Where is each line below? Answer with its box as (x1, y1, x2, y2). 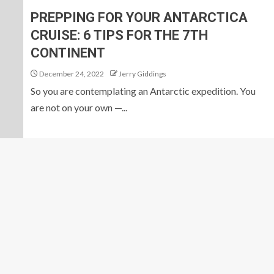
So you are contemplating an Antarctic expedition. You (31, 84, 256, 97)
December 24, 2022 (38, 68, 104, 78)
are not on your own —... (31, 101, 127, 113)
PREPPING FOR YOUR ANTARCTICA (31, 9, 248, 25)
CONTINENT (31, 45, 105, 61)
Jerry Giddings (119, 68, 166, 78)
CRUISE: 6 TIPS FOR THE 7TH (31, 27, 208, 43)
